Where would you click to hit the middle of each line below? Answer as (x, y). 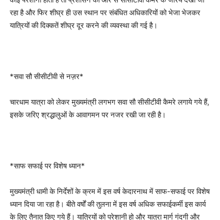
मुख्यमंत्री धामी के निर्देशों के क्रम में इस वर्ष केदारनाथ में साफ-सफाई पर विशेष (110, 192)
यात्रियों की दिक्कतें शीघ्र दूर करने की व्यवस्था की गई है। (84, 26)
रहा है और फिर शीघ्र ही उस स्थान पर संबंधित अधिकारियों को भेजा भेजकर (105, 13)
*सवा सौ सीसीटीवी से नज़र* (47, 77)
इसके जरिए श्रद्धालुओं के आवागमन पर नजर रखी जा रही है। (88, 115)
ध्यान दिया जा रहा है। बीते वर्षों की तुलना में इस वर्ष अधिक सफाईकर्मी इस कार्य (108, 204)
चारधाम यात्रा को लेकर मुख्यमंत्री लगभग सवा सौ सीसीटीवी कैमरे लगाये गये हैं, (110, 102)
